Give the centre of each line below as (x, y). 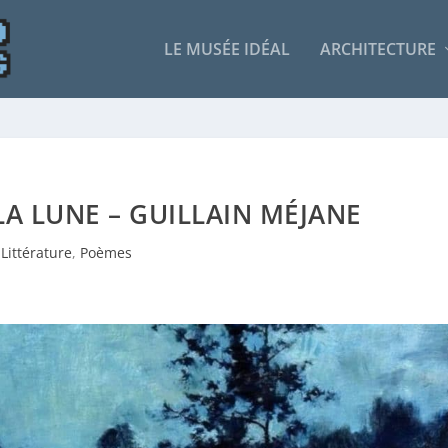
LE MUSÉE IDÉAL (226, 48)
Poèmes (106, 252)
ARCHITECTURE (377, 48)
